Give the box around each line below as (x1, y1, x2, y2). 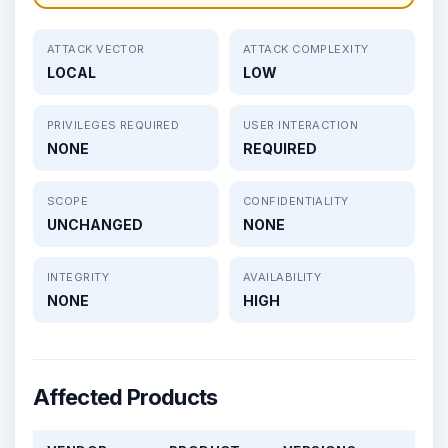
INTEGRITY (47, 269, 109, 284)
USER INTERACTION (243, 117, 359, 132)
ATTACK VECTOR (47, 41, 145, 56)
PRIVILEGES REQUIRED (47, 117, 180, 132)
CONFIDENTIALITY (243, 193, 349, 208)
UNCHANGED (47, 215, 143, 233)
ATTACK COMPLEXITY (243, 41, 369, 56)
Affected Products (33, 383, 218, 410)
